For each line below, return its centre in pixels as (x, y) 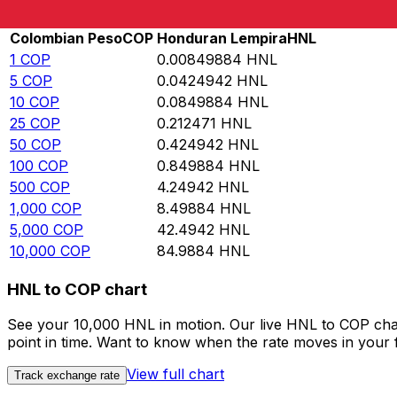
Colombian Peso (66, 39)
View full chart (175, 374)
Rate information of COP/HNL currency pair (163, 18)
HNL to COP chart (77, 289)
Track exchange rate (67, 376)
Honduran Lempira (222, 39)
